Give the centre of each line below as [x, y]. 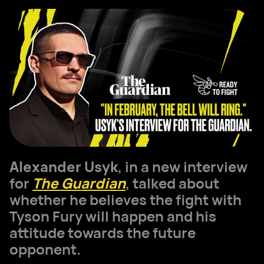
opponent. [45, 249]
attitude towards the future [103, 232]
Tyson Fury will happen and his [113, 216]
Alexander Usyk [64, 166]
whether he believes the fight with [126, 199]
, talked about [172, 183]
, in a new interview [183, 166]
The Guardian [79, 183]
